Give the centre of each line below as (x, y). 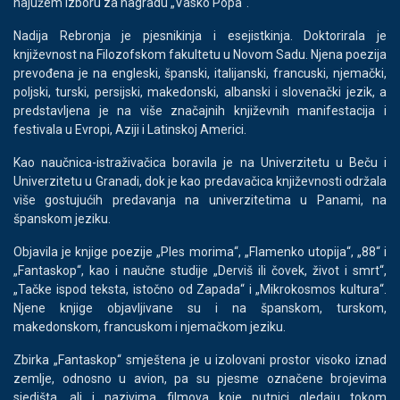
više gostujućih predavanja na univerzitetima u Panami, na (200, 200)
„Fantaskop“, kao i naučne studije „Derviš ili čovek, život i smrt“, (200, 270)
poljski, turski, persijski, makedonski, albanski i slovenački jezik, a (200, 92)
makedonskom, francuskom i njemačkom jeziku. (150, 326)
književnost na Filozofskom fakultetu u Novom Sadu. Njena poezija (200, 54)
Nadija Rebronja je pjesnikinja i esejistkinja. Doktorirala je (200, 35)
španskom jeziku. (62, 218)
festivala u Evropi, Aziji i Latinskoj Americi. (130, 129)
